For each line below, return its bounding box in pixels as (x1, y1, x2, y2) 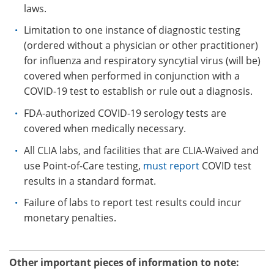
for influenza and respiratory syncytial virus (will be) (24, 54, 261, 68)
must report (143, 158, 199, 172)
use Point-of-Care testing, (24, 158, 143, 172)
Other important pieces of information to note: (9, 256, 239, 270)
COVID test (202, 158, 251, 172)
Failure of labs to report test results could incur (24, 196, 242, 210)
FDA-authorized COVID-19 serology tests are (24, 106, 226, 120)
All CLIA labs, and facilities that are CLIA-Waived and (24, 143, 259, 157)
